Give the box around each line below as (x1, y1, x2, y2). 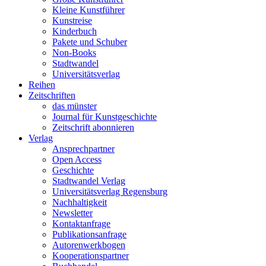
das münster (52, 101, 97, 111)
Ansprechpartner (52, 144, 115, 154)
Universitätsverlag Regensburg (52, 186, 167, 197)
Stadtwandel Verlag (52, 176, 125, 186)
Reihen (28, 80, 55, 90)
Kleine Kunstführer (52, 5, 125, 15)
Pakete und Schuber (52, 37, 127, 47)
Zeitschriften (28, 90, 75, 100)
